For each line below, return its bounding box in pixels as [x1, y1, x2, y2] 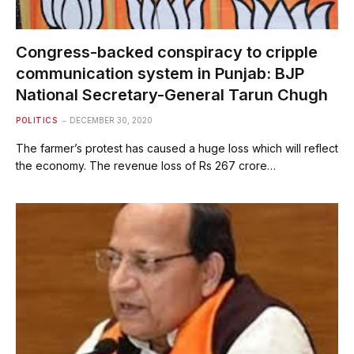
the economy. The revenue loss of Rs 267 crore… [16, 158, 276, 172]
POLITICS [16, 115, 57, 125]
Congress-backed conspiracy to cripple [16, 42, 318, 62]
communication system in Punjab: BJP [16, 63, 304, 83]
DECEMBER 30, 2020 [70, 115, 153, 125]
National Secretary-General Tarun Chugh [16, 85, 328, 104]
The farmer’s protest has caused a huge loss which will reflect [16, 141, 338, 155]
